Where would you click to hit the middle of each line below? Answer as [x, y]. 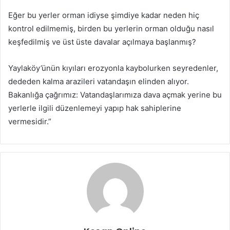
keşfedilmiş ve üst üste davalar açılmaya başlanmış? [102, 42]
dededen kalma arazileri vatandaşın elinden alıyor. [99, 82]
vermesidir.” [30, 122]
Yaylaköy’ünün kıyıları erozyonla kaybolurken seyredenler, [113, 68]
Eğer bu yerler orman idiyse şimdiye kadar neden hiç [104, 15]
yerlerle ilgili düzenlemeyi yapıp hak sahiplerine [95, 108]
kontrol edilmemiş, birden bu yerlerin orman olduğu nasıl [111, 29]
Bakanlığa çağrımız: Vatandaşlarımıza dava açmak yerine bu [115, 95]
